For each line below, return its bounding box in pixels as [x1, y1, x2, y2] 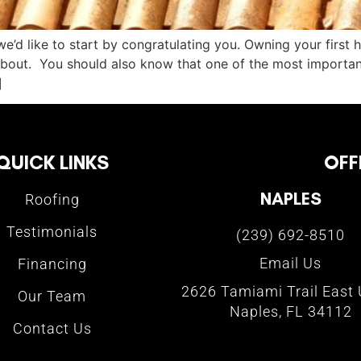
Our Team [18, 288, 86, 305]
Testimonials [6, 223, 98, 241]
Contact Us [12, 320, 92, 338]
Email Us [259, 255, 322, 272]
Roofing [24, 191, 80, 209]
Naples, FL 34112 [229, 303, 352, 321]
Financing [17, 255, 87, 273]
